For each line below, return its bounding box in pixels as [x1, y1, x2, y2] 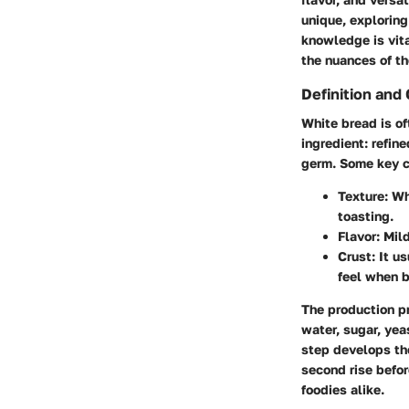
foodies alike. [301, 382, 384, 398]
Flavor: [338, 228, 380, 245]
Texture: [338, 188, 388, 204]
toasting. [338, 208, 393, 225]
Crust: [338, 248, 375, 265]
